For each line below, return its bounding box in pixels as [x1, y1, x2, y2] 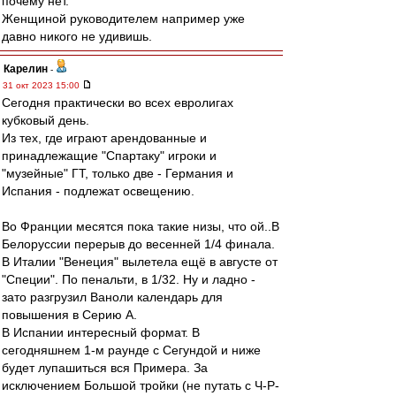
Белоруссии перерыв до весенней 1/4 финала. [2, 237, 275, 251]
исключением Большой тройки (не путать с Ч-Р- [2, 378, 279, 392]
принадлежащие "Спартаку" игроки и [2, 148, 217, 163]
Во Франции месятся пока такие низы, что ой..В [2, 219, 279, 233]
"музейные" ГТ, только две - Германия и [2, 166, 233, 180]
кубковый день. [2, 113, 89, 127]
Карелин [4, 63, 48, 75]
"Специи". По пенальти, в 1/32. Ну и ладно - [2, 272, 255, 286]
